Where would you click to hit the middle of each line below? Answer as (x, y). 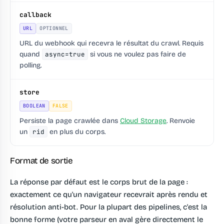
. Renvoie (181, 121)
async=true (65, 54)
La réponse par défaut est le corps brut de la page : (99, 182)
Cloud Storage (143, 121)
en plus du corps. (76, 132)
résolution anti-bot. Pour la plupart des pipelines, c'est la (108, 207)
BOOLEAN (34, 106)
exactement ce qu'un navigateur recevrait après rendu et (109, 195)
